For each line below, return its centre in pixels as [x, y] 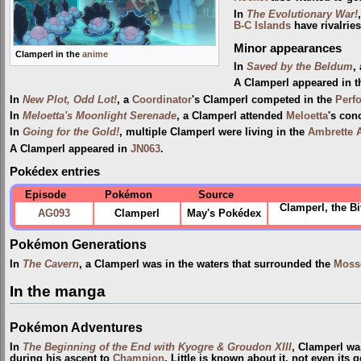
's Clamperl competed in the [263, 100]
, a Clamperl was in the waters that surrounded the [206, 265]
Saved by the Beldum [299, 66]
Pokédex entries [55, 172]
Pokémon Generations [78, 245]
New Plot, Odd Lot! [70, 100]
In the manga [58, 292]
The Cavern [51, 265]
